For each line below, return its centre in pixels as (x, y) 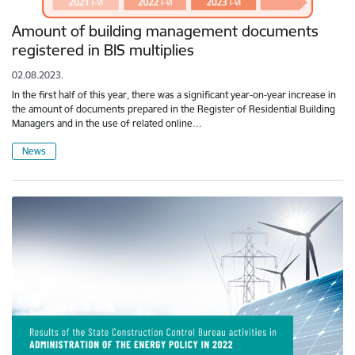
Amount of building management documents (165, 31)
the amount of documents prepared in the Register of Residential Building (174, 109)
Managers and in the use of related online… (107, 124)
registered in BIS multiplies (103, 50)
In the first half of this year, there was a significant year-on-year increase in (174, 95)
